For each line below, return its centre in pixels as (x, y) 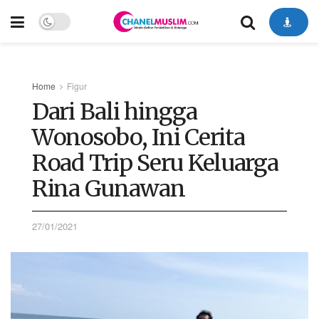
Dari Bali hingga (115, 112)
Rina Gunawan (109, 189)
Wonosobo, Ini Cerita (138, 137)
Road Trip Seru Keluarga (155, 163)
